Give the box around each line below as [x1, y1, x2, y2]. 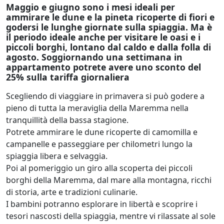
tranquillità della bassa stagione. [6, 114, 128, 125]
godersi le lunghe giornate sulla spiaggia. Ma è [6, 20, 212, 33]
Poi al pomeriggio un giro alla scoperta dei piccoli [6, 162, 192, 173]
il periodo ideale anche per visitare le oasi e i [6, 30, 200, 43]
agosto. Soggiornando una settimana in [6, 50, 182, 63]
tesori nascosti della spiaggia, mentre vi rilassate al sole [6, 210, 215, 221]
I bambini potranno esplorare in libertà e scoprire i [6, 198, 197, 209]
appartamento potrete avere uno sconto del [6, 60, 201, 73]
